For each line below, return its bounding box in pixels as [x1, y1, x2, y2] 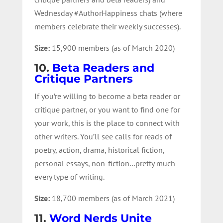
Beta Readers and [52, 61, 154, 75]
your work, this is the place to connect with [34, 117, 180, 128]
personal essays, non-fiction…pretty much [34, 158, 175, 168]
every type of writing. [34, 171, 105, 182]
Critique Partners [34, 72, 133, 86]
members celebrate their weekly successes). [34, 21, 181, 31]
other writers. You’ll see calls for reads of [34, 131, 172, 141]
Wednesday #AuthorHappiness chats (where [34, 7, 182, 18]
